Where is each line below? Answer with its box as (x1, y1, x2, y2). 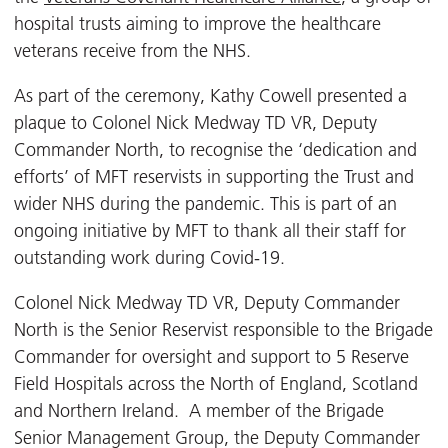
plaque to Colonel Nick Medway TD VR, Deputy (14, 112, 377, 135)
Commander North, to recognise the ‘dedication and (14, 139, 417, 162)
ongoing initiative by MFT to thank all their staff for (14, 220, 406, 243)
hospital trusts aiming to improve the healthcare (14, 13, 381, 36)
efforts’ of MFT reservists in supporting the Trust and (14, 166, 414, 189)
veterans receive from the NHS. (14, 40, 251, 63)
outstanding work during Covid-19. (14, 247, 285, 270)
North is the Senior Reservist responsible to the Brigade (14, 319, 433, 342)
